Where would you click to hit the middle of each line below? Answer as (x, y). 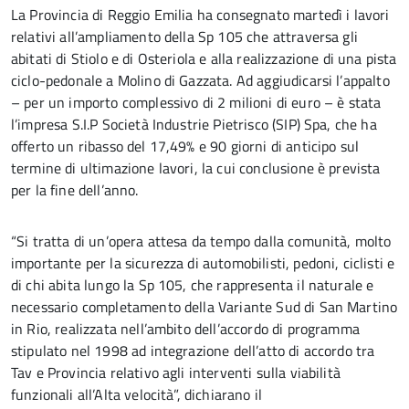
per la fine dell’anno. (75, 190)
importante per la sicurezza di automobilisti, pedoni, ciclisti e (203, 263)
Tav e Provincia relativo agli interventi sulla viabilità (176, 372)
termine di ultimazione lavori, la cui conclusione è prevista (196, 168)
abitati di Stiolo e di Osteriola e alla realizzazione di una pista (204, 58)
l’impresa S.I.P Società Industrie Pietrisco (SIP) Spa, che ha (194, 124)
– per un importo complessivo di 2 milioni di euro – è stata (196, 102)
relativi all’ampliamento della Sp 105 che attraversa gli (184, 37)
